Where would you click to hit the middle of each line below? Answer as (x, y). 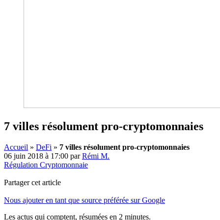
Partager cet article (32, 182)
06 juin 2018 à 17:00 (36, 156)
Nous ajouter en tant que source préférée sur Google (84, 200)
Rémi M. (96, 156)
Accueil (16, 147)
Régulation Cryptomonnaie (46, 165)
